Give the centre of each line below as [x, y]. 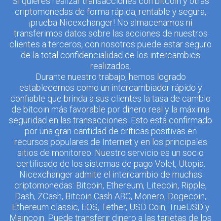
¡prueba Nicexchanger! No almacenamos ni [110, 22]
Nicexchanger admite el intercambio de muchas [110, 174]
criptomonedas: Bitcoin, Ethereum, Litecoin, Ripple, [110, 185]
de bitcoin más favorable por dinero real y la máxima [110, 109]
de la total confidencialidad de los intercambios [110, 55]
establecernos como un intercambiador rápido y [110, 88]
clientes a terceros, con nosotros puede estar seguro [110, 44]
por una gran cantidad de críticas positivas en [110, 131]
